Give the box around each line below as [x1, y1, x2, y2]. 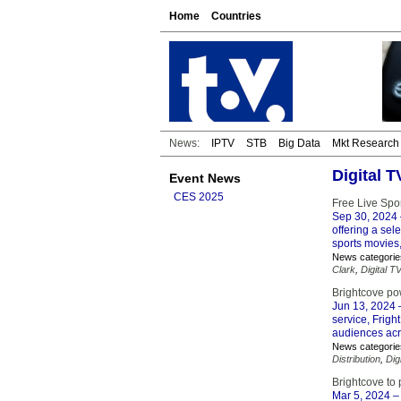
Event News [169, 171, 241, 185]
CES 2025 [174, 191, 224, 203]
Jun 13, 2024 [332, 300, 396, 312]
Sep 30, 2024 [332, 210, 397, 223]
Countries [211, 10, 261, 22]
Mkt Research [332, 137, 399, 149]
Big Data [278, 137, 320, 149]
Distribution [332, 354, 380, 364]
